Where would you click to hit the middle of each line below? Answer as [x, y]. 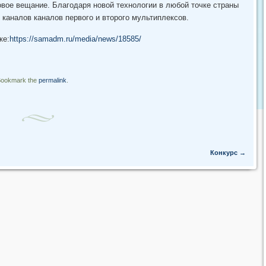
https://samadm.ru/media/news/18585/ [76, 39]
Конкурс [224, 152]
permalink [52, 80]
